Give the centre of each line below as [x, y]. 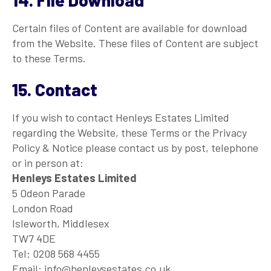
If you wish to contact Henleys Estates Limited [121, 117]
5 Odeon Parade [49, 193]
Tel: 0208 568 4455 [56, 253]
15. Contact [55, 89]
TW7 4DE [34, 238]
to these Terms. [49, 58]
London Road [43, 208]
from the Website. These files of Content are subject [135, 43]
